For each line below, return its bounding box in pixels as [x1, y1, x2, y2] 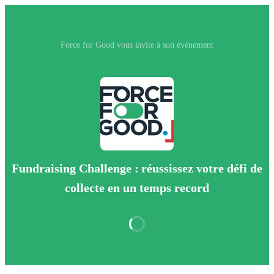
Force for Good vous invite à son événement [60, 40, 214, 50]
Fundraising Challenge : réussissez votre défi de [11, 161, 263, 176]
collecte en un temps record [65, 181, 209, 195]
